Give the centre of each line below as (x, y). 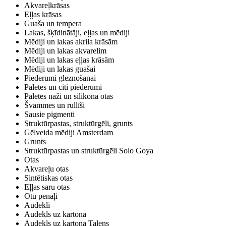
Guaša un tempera (53, 24)
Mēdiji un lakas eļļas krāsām (69, 60)
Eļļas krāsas (43, 15)
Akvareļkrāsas (47, 6)
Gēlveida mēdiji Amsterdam (69, 133)
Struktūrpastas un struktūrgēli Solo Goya (89, 151)
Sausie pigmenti (49, 115)
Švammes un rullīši (54, 105)
